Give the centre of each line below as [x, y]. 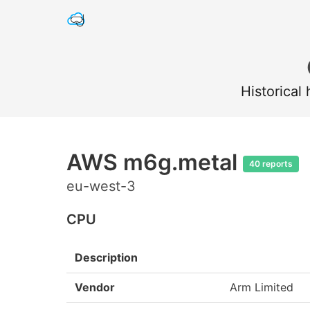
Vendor [95, 287]
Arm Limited [262, 287]
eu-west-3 [101, 186]
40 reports [271, 164]
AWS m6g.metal [155, 162]
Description [106, 257]
